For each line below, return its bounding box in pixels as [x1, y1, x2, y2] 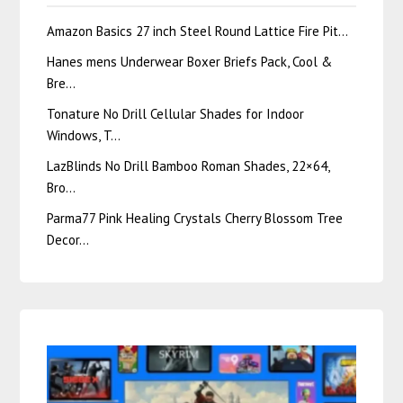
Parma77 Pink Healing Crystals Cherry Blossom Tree [47, 209, 344, 227]
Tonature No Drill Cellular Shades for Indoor [47, 104, 305, 122]
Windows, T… [47, 126, 121, 144]
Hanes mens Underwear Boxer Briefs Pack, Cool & [47, 52, 333, 70]
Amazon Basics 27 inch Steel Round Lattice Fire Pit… [47, 22, 349, 40]
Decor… [47, 230, 90, 248]
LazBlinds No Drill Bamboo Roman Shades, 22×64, [47, 157, 331, 175]
